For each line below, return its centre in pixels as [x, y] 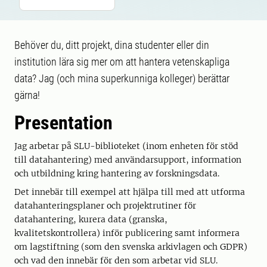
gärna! [27, 95]
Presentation [63, 123]
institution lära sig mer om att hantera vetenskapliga [122, 62]
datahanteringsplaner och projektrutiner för [105, 206]
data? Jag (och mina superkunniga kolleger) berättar [122, 78]
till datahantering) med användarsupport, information [128, 160]
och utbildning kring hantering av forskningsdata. [117, 173]
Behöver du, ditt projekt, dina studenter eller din [112, 45]
